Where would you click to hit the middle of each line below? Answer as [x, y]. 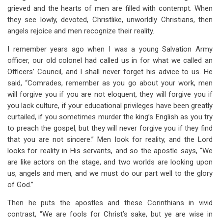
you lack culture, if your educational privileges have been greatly [110, 106]
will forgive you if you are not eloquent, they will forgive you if [110, 94]
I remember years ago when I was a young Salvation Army [110, 49]
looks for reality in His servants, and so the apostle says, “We [110, 151]
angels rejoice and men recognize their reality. [81, 31]
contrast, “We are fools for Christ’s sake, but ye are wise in [110, 214]
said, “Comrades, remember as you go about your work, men [110, 83]
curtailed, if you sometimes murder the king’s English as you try [110, 117]
